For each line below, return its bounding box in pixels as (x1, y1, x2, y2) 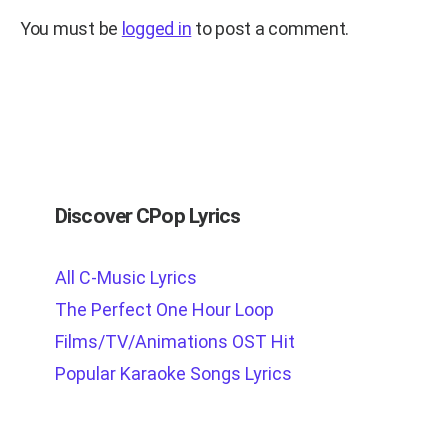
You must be (20, 17, 122, 39)
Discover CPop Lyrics (55, 203, 241, 228)
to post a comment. (191, 17, 350, 39)
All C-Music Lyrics (55, 266, 197, 288)
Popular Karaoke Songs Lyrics (55, 362, 292, 384)
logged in (121, 17, 192, 39)
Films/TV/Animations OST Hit (55, 330, 295, 352)
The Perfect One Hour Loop (55, 298, 274, 320)
